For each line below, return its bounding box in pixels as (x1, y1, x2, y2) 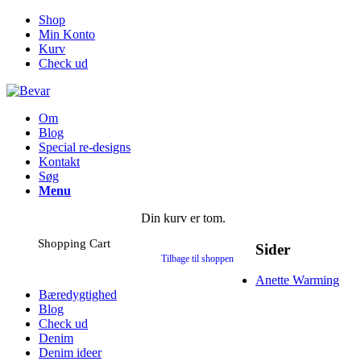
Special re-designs (39, 140, 131, 154)
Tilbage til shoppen (161, 253, 234, 264)
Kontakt (39, 155, 80, 168)
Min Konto (39, 27, 95, 41)
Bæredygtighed (39, 288, 117, 302)
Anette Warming (255, 273, 339, 288)
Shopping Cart (38, 237, 110, 250)
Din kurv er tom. (141, 211, 226, 225)
